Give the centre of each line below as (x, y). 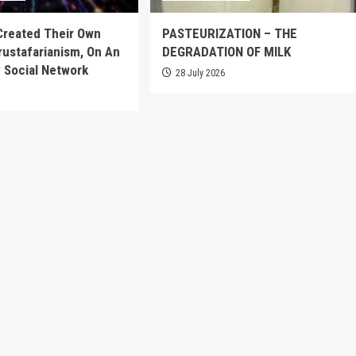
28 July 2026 (200, 73)
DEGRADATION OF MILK (226, 51)
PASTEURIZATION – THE (229, 33)
